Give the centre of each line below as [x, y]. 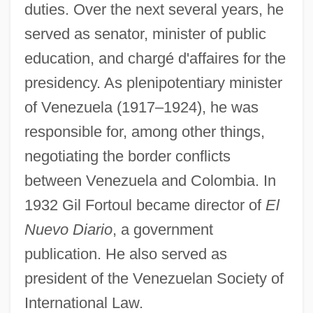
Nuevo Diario [68, 229]
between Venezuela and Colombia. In [150, 180]
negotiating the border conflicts [127, 156]
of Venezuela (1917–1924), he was [141, 107]
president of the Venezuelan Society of [154, 278]
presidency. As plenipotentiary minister [153, 82]
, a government [162, 229]
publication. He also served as [125, 254]
